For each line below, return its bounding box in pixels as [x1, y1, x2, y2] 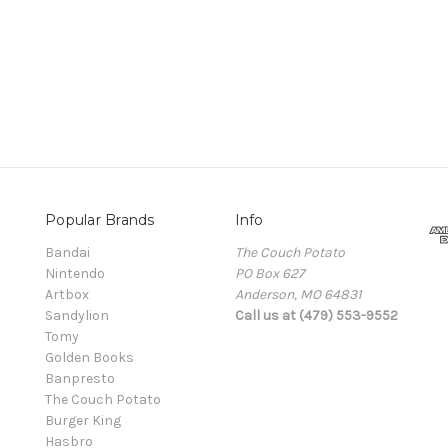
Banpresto [45, 369, 115, 387]
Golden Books [45, 348, 134, 366]
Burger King [45, 411, 121, 429]
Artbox [45, 285, 89, 303]
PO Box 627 [234, 264, 305, 282]
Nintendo [45, 264, 105, 282]
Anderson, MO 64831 [234, 285, 362, 303]
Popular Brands [45, 210, 155, 229]
